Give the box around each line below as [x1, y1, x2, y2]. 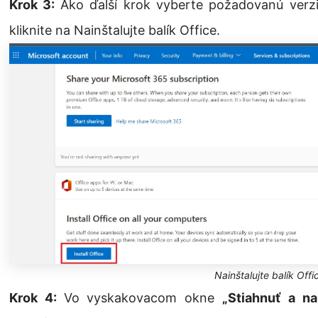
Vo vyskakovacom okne [63, 290, 223, 306]
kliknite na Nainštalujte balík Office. [9, 23, 220, 38]
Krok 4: [9, 290, 64, 306]
